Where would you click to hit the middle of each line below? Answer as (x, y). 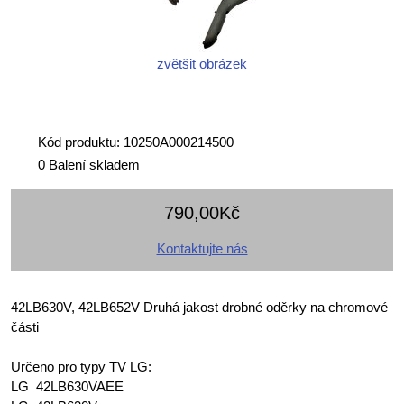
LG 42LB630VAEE (69, 386)
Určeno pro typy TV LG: (81, 366)
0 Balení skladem (89, 164)
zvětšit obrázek (202, 63)
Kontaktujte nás (202, 248)
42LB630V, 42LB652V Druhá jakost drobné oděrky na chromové (199, 307)
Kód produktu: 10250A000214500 (136, 142)
